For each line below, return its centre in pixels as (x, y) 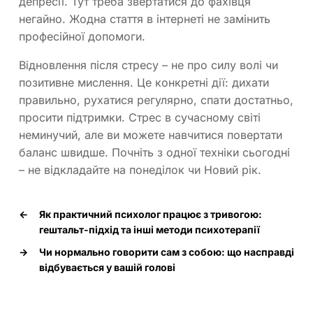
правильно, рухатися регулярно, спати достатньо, (156, 100)
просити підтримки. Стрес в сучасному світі (140, 118)
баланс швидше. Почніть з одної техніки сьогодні (154, 153)
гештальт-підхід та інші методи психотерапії (150, 230)
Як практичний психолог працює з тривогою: (151, 214)
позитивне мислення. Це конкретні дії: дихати (144, 83)
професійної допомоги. (82, 37)
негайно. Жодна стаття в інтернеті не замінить (145, 19)
